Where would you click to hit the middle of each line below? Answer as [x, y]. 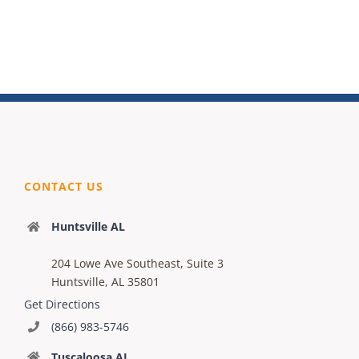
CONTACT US [64, 186]
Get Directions [62, 304]
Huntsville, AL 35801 [105, 281]
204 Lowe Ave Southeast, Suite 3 [137, 263]
